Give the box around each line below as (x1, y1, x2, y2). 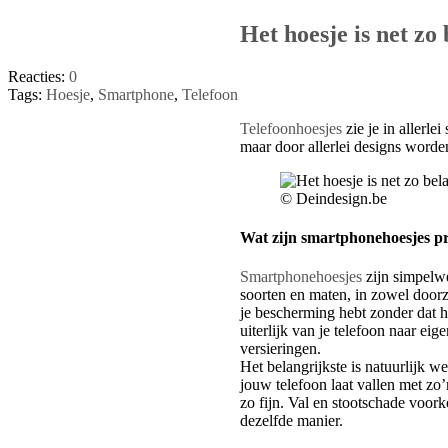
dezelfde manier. (240, 412, 344, 430)
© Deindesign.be (280, 189, 388, 207)
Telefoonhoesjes (240, 119, 343, 137)
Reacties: (8, 67, 69, 85)
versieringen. (240, 340, 322, 358)
